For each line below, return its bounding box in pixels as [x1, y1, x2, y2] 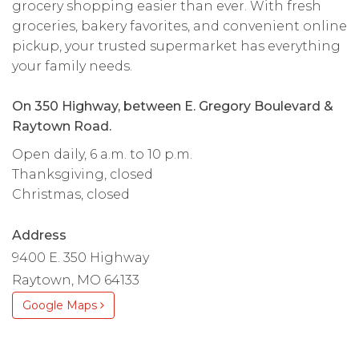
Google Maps [22, 297, 100, 313]
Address [12, 227, 67, 243]
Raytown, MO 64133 [12, 272, 139, 288]
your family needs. [12, 58, 132, 74]
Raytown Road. [12, 118, 111, 134]
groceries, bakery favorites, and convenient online [12, 18, 347, 34]
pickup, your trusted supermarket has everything [12, 38, 341, 54]
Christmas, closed [12, 186, 130, 202]
